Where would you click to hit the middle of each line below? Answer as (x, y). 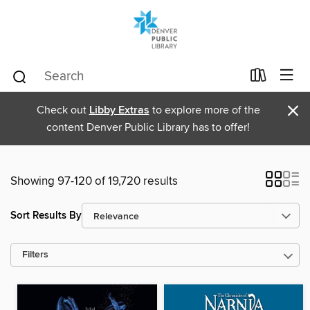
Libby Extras (119, 110)
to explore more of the (204, 110)
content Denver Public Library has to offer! (148, 127)
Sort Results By (46, 215)
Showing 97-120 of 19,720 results (94, 181)
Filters (35, 255)
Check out (63, 110)
